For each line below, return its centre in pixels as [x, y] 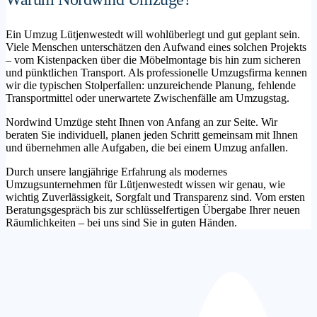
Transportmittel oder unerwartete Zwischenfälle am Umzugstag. [148, 98]
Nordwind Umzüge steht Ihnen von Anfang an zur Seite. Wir [142, 122]
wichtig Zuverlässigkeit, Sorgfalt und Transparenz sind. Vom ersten [155, 197]
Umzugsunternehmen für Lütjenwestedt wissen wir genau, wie [145, 185]
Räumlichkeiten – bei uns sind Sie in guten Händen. [121, 223]
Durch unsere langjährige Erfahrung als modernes [116, 172]
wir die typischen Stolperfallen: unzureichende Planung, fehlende [151, 86]
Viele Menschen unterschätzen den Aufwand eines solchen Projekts [156, 47]
